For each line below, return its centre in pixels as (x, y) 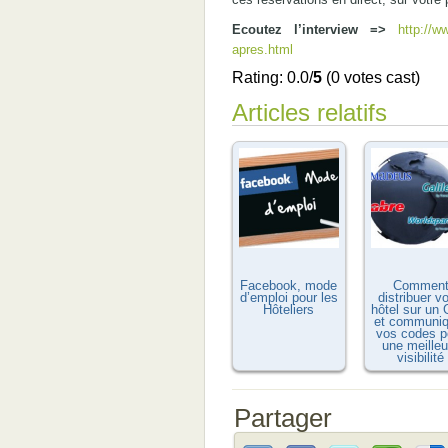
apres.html (262, 49)
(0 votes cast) (370, 77)
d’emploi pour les (288, 297)
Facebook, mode (288, 285)
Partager (282, 418)
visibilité (420, 357)
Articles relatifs (309, 112)
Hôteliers (288, 309)
